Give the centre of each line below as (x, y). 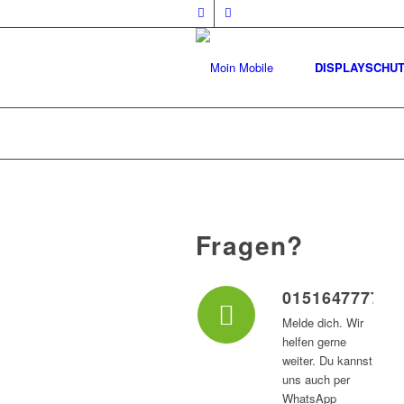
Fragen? (250, 245)
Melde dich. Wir (323, 323)
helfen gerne (314, 342)
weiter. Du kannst (327, 361)
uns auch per (316, 380)
